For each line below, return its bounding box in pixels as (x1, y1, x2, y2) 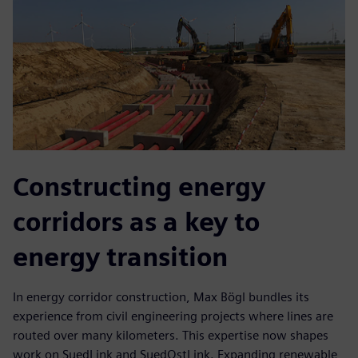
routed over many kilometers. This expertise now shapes (13, 328, 328, 344)
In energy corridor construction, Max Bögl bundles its (13, 289, 309, 305)
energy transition (13, 241, 228, 273)
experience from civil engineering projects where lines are (13, 308, 333, 324)
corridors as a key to (13, 206, 260, 238)
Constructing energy (13, 171, 265, 203)
